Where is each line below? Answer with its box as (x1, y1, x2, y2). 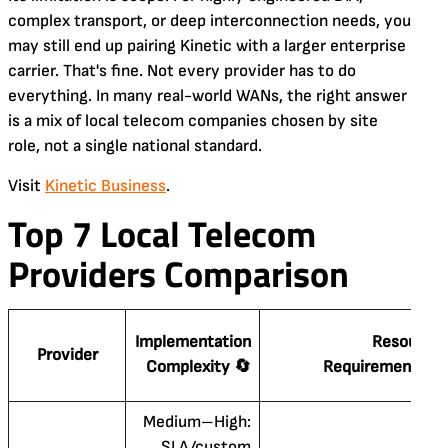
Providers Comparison (8, 245, 349, 301)
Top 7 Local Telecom (8, 205, 316, 261)
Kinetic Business (45, 175, 166, 196)
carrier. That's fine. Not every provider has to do (8, 60, 356, 81)
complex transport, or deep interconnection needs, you (8, 10, 411, 31)
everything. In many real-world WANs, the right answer (8, 85, 407, 106)
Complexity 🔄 (145, 356, 251, 377)
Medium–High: (142, 411, 251, 432)
